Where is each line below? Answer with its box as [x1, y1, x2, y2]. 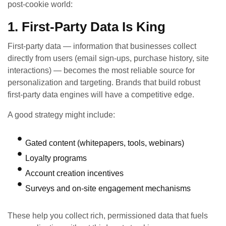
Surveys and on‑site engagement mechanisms [25, 184, 191, 193]
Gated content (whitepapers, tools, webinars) [25, 139, 184, 148]
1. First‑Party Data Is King [8, 19, 165, 35]
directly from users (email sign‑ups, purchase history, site [8, 54, 209, 63]
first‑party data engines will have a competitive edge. [8, 90, 194, 99]
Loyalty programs [25, 154, 87, 163]
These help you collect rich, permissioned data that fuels [8, 211, 208, 220]
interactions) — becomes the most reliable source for [8, 66, 195, 75]
